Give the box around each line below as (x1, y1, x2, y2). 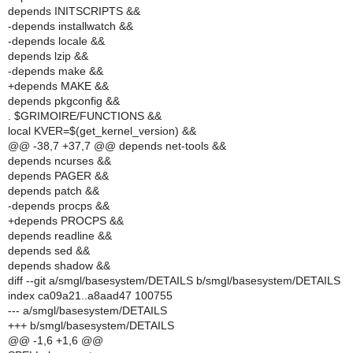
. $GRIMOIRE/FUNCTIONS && (8, 110, 162, 122)
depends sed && (8, 244, 90, 257)
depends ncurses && (8, 154, 111, 167)
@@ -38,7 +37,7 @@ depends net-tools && (8, 139, 226, 152)
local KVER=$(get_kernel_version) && (8, 124, 196, 137)
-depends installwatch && (8, 20, 133, 32)
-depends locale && (8, 35, 105, 47)
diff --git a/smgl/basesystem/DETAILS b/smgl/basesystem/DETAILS (8, 274, 340, 287)
